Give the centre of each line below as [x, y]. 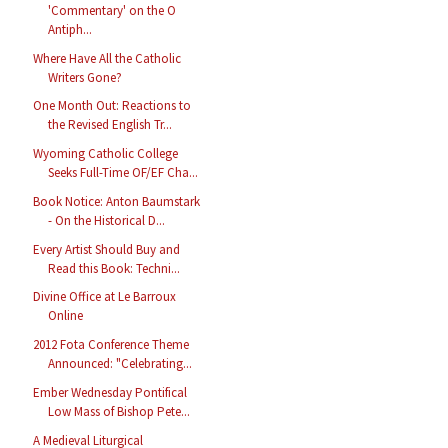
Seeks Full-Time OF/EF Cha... [123, 173]
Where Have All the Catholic [107, 58]
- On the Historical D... [107, 220]
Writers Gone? [85, 77]
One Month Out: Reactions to [112, 106]
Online [66, 316]
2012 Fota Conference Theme [111, 345]
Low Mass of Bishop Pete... [119, 411]
